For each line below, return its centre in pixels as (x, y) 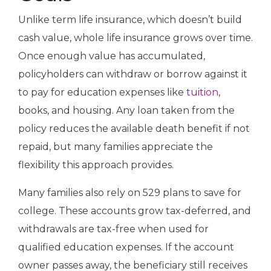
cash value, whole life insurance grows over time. (135, 38)
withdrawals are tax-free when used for (113, 229)
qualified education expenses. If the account (126, 247)
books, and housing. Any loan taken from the (126, 111)
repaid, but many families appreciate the (116, 147)
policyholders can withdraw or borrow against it (133, 74)
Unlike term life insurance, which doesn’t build (130, 20)
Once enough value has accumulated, (112, 56)
